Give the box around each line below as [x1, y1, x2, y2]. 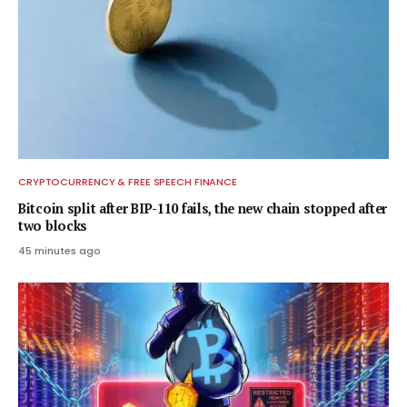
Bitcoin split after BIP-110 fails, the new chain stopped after [18, 199, 388, 217]
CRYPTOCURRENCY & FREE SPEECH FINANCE [18, 174, 238, 189]
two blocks [18, 216, 88, 234]
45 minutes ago [18, 243, 101, 258]
